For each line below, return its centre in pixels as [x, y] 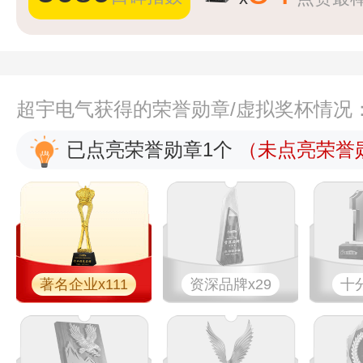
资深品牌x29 [230, 284]
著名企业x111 [83, 284]
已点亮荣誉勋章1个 [149, 149]
